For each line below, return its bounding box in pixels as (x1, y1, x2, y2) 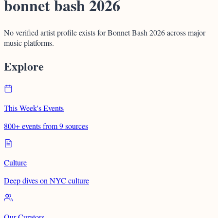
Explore (4, 57, 44, 74)
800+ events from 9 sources (4, 120, 88, 131)
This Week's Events (4, 102, 64, 113)
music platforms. (4, 37, 54, 48)
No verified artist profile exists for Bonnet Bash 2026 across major (4, 27, 205, 37)
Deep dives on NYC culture (4, 175, 89, 185)
